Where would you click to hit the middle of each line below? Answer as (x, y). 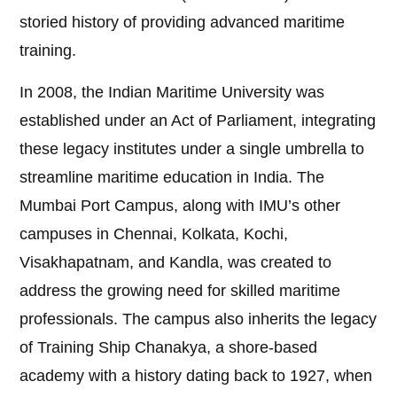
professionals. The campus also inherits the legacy (198, 319)
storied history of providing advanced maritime (183, 23)
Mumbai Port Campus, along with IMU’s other (180, 206)
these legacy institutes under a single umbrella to (192, 149)
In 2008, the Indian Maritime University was (172, 93)
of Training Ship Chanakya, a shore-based (169, 348)
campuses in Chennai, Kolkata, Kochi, (154, 234)
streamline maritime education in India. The (172, 178)
